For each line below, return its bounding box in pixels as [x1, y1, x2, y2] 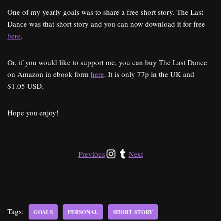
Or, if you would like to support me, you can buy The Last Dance [7, 57, 207, 67]
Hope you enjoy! [7, 108, 59, 117]
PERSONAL [68, 208, 98, 216]
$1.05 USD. [7, 81, 44, 91]
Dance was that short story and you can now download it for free [7, 19, 205, 29]
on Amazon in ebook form [7, 69, 91, 79]
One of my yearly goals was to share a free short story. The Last [7, 7, 203, 17]
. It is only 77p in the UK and [104, 69, 194, 79]
